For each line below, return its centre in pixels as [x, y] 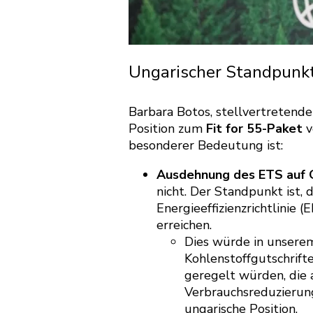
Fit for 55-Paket [254, 128]
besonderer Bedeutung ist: [206, 145]
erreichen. [184, 225]
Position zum [167, 128]
